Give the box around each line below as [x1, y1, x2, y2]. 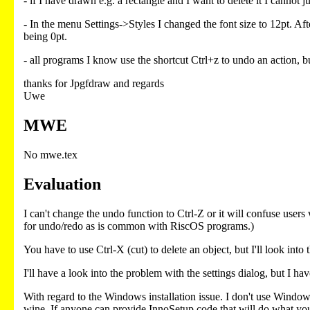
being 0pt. [24, 30, 67, 43]
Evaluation [24, 175, 101, 194]
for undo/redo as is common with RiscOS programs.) [24, 219, 254, 232]
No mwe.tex [24, 149, 77, 161]
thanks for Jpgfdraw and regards [24, 77, 164, 90]
